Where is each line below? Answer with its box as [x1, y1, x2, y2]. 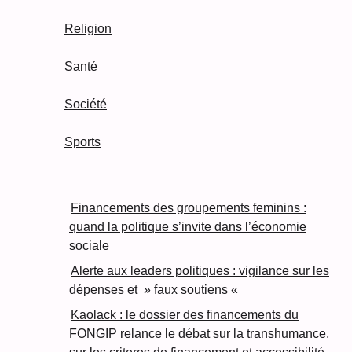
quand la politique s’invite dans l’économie [69, 220, 306, 234]
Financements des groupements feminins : [71, 201, 306, 215]
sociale [69, 239, 109, 253]
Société [64, 97, 107, 112]
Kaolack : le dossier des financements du [71, 308, 299, 322]
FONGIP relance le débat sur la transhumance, [69, 327, 329, 341]
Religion [64, 22, 112, 36]
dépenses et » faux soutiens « [69, 283, 241, 297]
